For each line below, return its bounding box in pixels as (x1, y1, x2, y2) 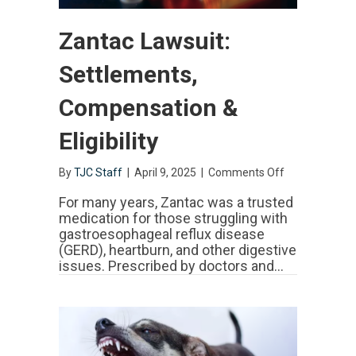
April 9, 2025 (134, 166, 199, 180)
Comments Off (208, 166, 284, 180)
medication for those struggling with (59, 210, 288, 227)
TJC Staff (74, 166, 122, 180)
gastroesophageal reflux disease (59, 226, 265, 243)
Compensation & (59, 94, 238, 122)
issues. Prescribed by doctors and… (59, 257, 284, 275)
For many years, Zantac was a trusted (59, 194, 293, 211)
